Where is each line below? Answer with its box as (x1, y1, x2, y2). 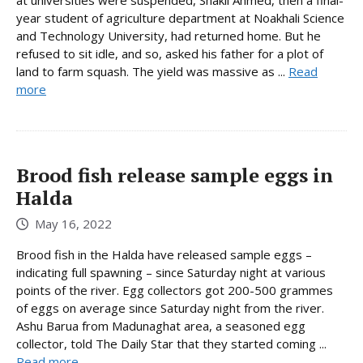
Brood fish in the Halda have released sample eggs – (16, 246, 312, 263)
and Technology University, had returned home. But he (16, 27, 321, 44)
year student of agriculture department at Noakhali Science (16, 9, 344, 26)
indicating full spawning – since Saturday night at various (16, 264, 326, 281)
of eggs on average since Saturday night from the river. (16, 300, 324, 317)
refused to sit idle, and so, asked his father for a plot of (16, 45, 323, 62)
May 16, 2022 (35, 216, 112, 233)
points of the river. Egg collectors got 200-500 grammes (16, 282, 333, 299)
